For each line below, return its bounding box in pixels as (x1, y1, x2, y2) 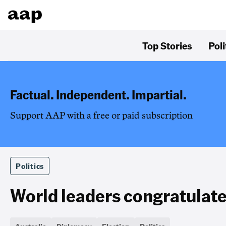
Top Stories (142, 39, 192, 52)
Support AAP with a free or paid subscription (10, 111, 193, 120)
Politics (16, 160, 44, 171)
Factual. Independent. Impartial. (10, 86, 187, 102)
